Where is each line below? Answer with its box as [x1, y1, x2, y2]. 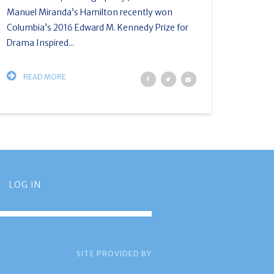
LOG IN [9, 179, 41, 190]
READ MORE [21, 72, 66, 81]
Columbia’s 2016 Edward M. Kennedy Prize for [6, 22, 188, 33]
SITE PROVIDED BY [76, 249, 152, 258]
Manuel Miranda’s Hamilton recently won [6, 7, 172, 18]
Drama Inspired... [6, 37, 74, 48]
